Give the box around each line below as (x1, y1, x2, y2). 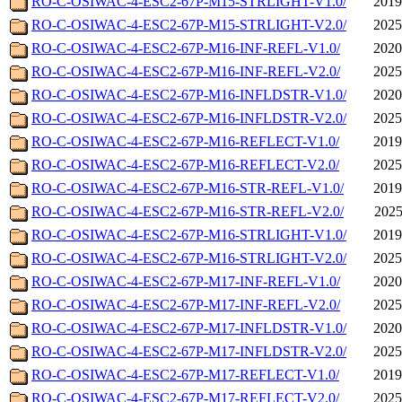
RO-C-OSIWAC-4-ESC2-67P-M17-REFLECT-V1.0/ (31, 367, 339, 383)
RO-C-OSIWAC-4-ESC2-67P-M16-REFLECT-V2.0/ (31, 157, 339, 173)
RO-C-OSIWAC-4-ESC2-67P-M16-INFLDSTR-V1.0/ (31, 87, 346, 103)
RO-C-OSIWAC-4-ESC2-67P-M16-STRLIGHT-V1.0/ (31, 227, 346, 243)
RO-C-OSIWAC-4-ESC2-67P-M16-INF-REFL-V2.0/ (31, 64, 340, 80)
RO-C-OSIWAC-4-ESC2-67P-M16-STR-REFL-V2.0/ (31, 204, 344, 220)
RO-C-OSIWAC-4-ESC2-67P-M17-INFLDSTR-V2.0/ (31, 344, 346, 360)
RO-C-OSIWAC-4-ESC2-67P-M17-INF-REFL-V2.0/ (31, 297, 340, 313)
